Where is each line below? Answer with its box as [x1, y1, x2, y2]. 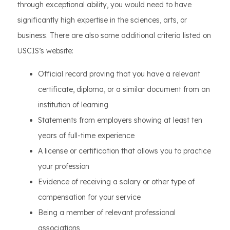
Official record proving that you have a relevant [38, 69, 200, 79]
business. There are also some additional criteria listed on [17, 31, 211, 40]
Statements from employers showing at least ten [38, 116, 202, 125]
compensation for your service [38, 193, 141, 202]
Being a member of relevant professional [38, 208, 176, 217]
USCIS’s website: [17, 46, 73, 55]
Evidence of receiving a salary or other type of [38, 177, 195, 186]
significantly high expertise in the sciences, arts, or [17, 15, 187, 25]
